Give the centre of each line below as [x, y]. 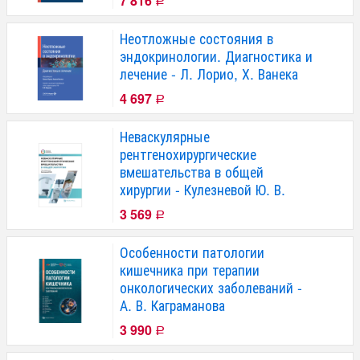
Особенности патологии [192, 252]
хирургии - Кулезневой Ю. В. [202, 190]
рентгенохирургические [188, 154]
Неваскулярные [165, 137]
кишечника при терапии [190, 270]
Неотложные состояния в [196, 39]
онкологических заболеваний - [211, 288]
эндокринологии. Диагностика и [216, 56]
